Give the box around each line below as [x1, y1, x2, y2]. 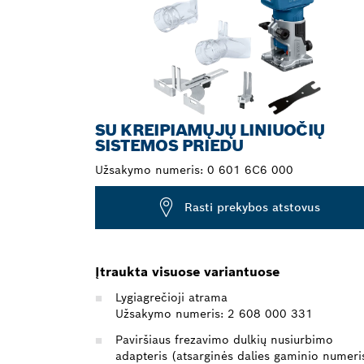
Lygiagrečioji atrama [115, 289, 227, 305]
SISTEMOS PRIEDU [95, 134, 243, 156]
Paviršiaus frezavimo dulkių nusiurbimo [115, 331, 333, 347]
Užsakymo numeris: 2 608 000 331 [115, 305, 313, 321]
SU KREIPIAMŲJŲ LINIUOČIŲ [95, 119, 325, 141]
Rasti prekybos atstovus [184, 200, 320, 215]
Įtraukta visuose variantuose [95, 262, 279, 280]
